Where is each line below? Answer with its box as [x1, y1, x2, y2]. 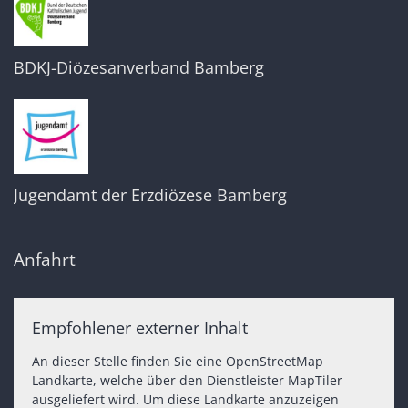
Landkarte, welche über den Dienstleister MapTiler [32, 371, 342, 389]
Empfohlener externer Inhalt [32, 316, 248, 339]
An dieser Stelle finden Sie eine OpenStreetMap [32, 352, 323, 370]
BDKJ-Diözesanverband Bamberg [14, 56, 264, 78]
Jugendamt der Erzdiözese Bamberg [14, 183, 287, 206]
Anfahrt [14, 246, 76, 271]
